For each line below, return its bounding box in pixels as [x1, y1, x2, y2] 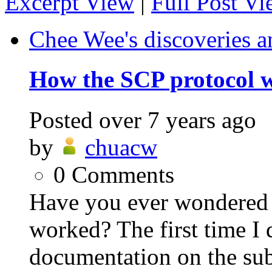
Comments [72, 161, 174, 188]
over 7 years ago [99, 106, 256, 133]
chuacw [85, 134, 157, 160]
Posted [29, 106, 93, 133]
